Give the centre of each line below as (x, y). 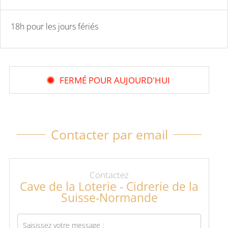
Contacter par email (109, 135)
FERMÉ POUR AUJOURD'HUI (115, 80)
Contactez (109, 175)
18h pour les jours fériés (54, 26)
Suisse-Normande (109, 198)
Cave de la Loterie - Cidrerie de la (109, 187)
